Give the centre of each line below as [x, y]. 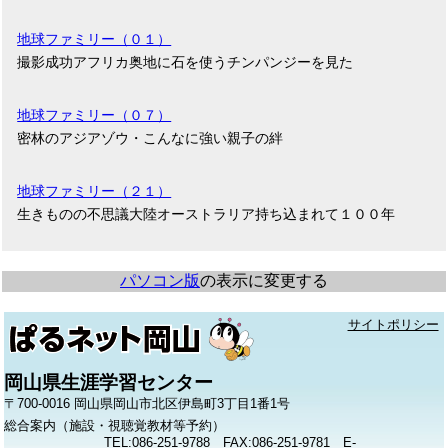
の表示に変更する [263, 281]
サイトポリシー [393, 325]
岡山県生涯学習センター [109, 383]
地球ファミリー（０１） [94, 39]
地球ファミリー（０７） [94, 115]
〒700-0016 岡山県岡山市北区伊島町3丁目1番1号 [147, 404]
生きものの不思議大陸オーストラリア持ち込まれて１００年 [206, 214]
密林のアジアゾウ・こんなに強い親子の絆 [150, 138]
